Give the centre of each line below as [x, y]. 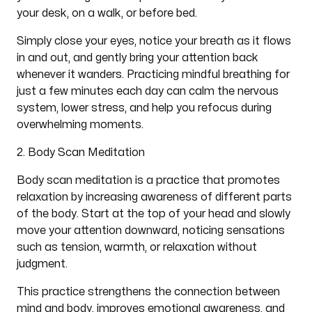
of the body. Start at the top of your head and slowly [153, 214]
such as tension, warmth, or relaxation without [136, 247]
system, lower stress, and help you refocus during [144, 108]
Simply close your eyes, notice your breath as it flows [154, 41]
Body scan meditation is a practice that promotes [148, 180]
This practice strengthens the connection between [148, 292]
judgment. [42, 264]
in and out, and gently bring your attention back [137, 58]
